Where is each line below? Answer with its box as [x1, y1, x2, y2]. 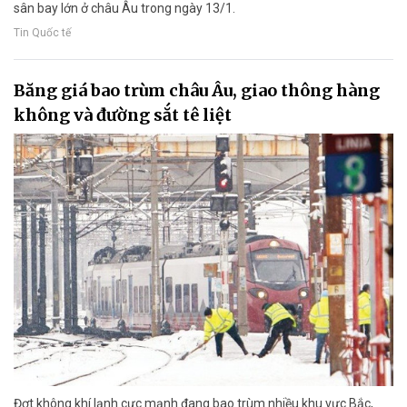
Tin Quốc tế [14, 25, 71, 39]
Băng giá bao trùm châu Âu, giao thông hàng [14, 79, 380, 101]
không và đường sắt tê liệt [14, 104, 232, 125]
